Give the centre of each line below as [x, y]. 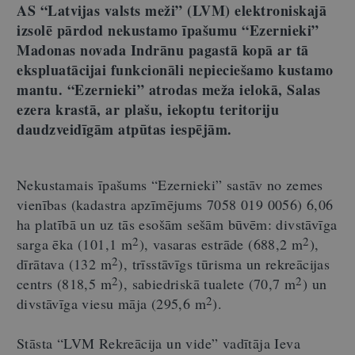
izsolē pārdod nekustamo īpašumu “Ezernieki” [168, 30]
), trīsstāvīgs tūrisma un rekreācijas [224, 263]
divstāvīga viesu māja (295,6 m [111, 303]
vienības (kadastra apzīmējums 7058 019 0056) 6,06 [175, 204]
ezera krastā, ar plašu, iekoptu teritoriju [148, 109]
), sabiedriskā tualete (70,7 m [207, 283]
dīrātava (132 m [65, 263]
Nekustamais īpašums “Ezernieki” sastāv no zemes [170, 184]
